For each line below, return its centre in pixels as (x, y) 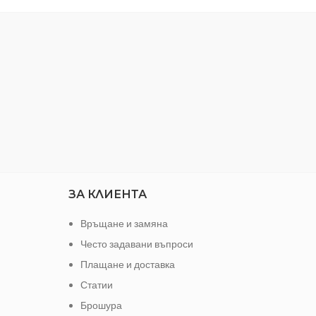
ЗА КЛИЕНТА (107, 194)
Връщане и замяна (124, 223)
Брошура (101, 305)
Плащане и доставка (127, 264)
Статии (96, 284)
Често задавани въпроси (136, 243)
